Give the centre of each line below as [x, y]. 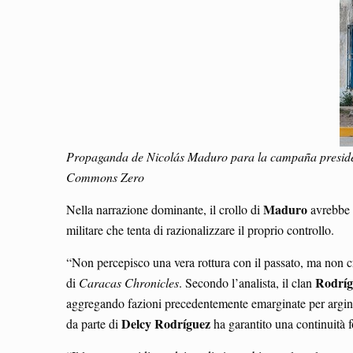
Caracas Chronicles [129, 282]
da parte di [94, 323]
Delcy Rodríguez [166, 323]
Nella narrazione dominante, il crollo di [165, 209]
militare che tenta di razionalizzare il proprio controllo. [200, 229]
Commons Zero [105, 176]
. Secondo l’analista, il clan [247, 282]
